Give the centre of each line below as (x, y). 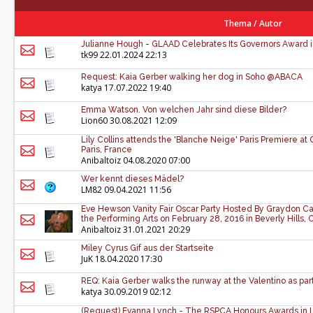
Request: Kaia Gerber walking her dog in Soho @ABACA (192, 77)
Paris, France (107, 150)
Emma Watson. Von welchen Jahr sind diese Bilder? (184, 110)
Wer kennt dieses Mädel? (132, 179)
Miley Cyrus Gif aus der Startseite (147, 248)
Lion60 (94, 121)
